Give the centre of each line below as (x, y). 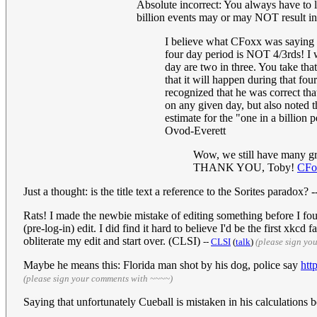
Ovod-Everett (195, 131)
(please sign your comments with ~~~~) (98, 279)
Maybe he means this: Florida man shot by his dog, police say (162, 265)
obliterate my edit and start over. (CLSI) (113, 241)
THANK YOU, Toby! (245, 168)
